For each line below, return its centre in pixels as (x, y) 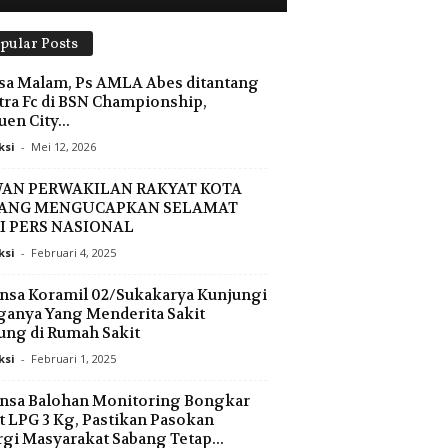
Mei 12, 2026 (63, 146)
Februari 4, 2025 (73, 252)
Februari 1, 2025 (73, 358)
